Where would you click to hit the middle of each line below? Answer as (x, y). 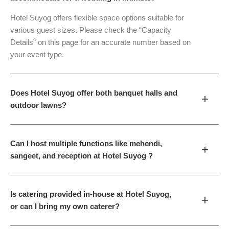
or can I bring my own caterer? (65, 206)
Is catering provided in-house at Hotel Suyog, (91, 194)
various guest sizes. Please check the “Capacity (91, 30)
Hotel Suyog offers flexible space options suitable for (97, 18)
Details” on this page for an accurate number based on (100, 42)
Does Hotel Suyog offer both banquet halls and (94, 93)
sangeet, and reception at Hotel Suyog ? (82, 156)
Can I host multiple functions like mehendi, (86, 143)
